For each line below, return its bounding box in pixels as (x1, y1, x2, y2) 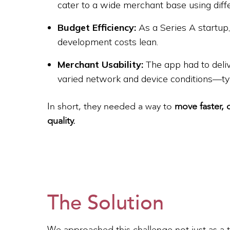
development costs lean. (57, 36, 158, 48)
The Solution (47, 189, 164, 217)
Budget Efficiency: (57, 22, 136, 33)
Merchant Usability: (57, 59, 146, 70)
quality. (47, 114, 75, 127)
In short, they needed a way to (47, 100, 172, 113)
